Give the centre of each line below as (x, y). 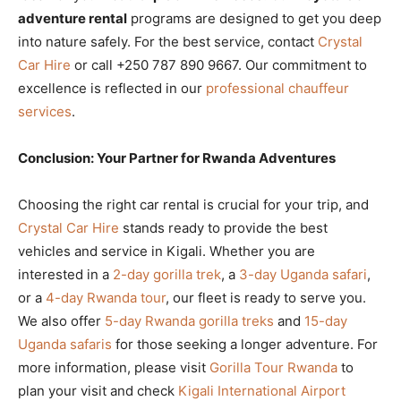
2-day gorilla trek (167, 274)
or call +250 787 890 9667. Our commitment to (219, 64)
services (45, 111)
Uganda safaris (65, 344)
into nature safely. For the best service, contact (168, 41)
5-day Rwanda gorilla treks (189, 320)
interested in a (65, 274)
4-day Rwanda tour (106, 297)
